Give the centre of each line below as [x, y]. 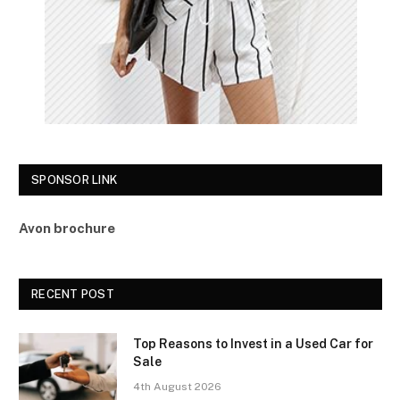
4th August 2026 [177, 386]
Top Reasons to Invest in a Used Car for [253, 343]
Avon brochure [67, 228]
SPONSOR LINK [75, 179]
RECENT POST [73, 294]
